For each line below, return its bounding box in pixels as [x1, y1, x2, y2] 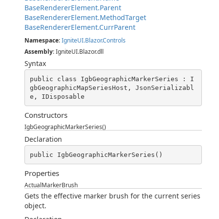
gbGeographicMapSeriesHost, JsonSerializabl [29, 84, 194, 91]
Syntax [24, 59, 46, 68]
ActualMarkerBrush [24, 181, 78, 189]
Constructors [24, 110, 67, 120]
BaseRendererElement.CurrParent [24, 22, 135, 32]
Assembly [24, 47, 53, 56]
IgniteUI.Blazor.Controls [62, 36, 126, 44]
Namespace [24, 36, 59, 44]
